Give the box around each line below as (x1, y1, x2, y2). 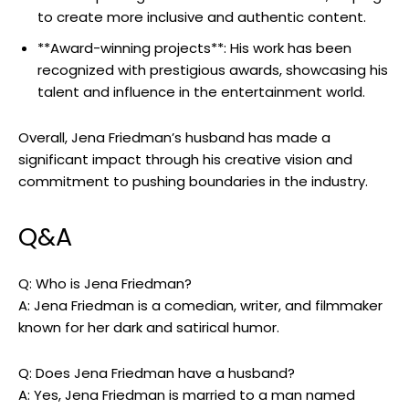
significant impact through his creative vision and (18, 150, 352, 170)
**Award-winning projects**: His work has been (37, 38, 351, 58)
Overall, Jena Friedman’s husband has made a (18, 128, 330, 148)
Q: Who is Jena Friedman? (18, 274, 192, 294)
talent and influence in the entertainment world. (37, 82, 365, 102)
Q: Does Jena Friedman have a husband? (18, 363, 295, 383)
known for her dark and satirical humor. (18, 318, 279, 338)
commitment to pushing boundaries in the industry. (18, 172, 368, 192)
